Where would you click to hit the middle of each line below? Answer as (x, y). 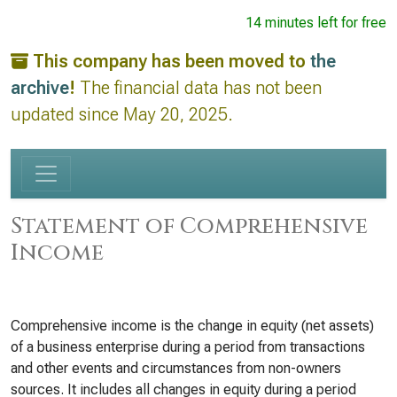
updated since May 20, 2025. (122, 114)
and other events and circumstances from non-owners (176, 368)
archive (40, 88)
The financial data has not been (198, 88)
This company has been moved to (171, 61)
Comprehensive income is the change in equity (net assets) (192, 326)
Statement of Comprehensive (189, 226)
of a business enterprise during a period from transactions (188, 347)
